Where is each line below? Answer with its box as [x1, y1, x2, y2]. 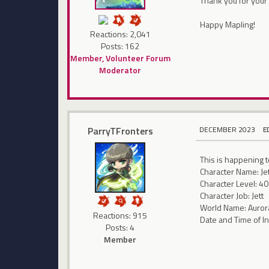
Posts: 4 [106, 220, 135, 234]
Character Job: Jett [200, 189, 264, 202]
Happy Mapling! [200, 18, 256, 31]
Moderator [99, 64, 142, 77]
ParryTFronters [87, 123, 153, 138]
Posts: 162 [101, 40, 140, 53]
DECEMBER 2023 [199, 124, 256, 136]
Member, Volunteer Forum [70, 52, 171, 65]
